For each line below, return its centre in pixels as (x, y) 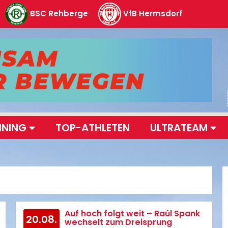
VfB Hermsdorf (153, 13)
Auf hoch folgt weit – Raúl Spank (132, 213)
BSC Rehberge (59, 13)
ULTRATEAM (180, 127)
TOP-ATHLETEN (93, 127)
